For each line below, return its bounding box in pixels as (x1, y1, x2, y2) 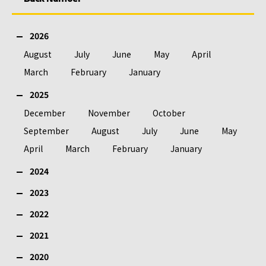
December (24, 107, 65, 119)
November (88, 107, 130, 119)
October (153, 107, 185, 119)
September (24, 125, 69, 137)
